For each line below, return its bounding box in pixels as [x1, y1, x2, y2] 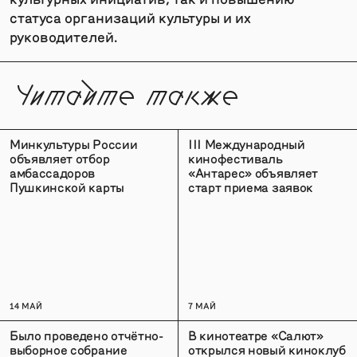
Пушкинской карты [10, 178, 124, 194]
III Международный [188, 135, 305, 151]
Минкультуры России [10, 135, 138, 151]
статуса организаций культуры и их [10, 7, 251, 26]
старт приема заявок [188, 178, 313, 194]
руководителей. [10, 26, 117, 45]
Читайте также [10, 81, 237, 113]
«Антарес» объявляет [188, 164, 318, 180]
